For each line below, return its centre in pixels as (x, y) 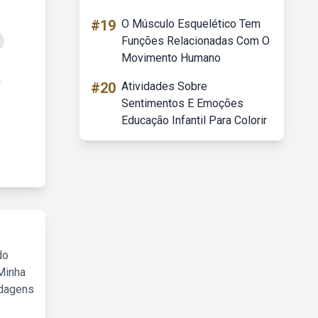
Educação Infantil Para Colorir (194, 120)
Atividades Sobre (164, 86)
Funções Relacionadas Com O (196, 41)
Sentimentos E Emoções (182, 103)
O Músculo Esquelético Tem (191, 24)
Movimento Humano (171, 58)
